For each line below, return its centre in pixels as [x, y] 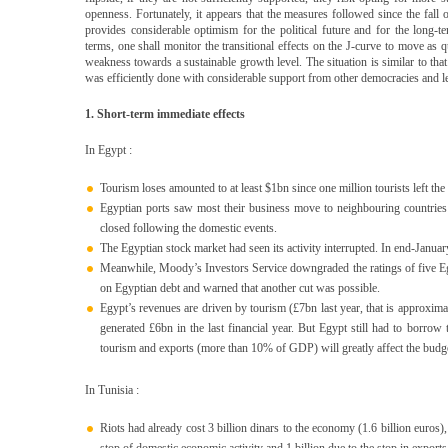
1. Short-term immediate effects [165, 114]
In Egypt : [108, 150]
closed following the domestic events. [188, 228]
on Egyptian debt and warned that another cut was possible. [240, 288]
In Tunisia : [112, 390]
